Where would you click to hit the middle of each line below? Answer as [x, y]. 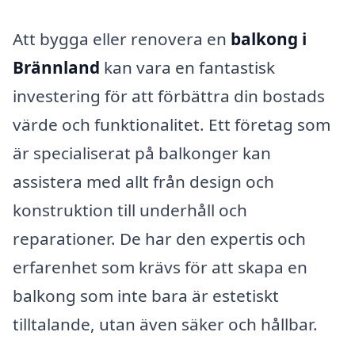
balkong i [269, 38]
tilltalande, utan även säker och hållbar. [165, 324]
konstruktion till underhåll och [130, 210]
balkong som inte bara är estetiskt [146, 295]
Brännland [56, 67]
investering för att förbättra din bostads [169, 95]
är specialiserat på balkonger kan [142, 153]
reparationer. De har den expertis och [159, 238]
